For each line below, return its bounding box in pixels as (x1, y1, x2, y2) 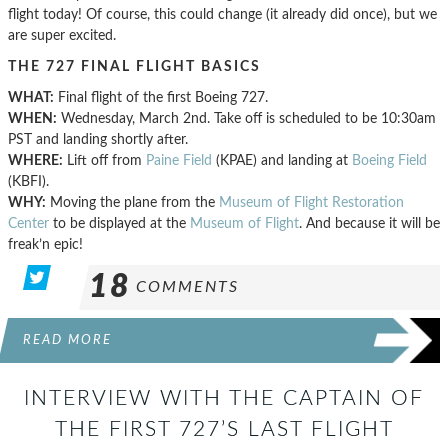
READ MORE (23, 334, 112, 347)
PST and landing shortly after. (8, 132, 188, 148)
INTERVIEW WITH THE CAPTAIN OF (24, 388, 424, 410)
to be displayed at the (49, 216, 190, 232)
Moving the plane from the (46, 195, 219, 211)
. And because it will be (299, 216, 440, 232)
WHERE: (8, 153, 63, 169)
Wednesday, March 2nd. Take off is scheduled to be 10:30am (57, 111, 436, 127)
